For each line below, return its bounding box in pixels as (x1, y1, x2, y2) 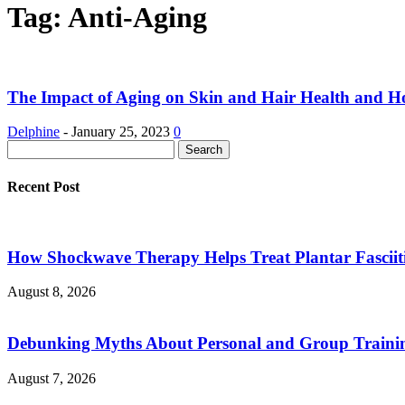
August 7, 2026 (7, 370, 96, 386)
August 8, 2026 (7, 284, 96, 300)
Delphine (7, 124, 60, 140)
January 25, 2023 (71, 124, 170, 140)
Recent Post (7, 178, 80, 194)
